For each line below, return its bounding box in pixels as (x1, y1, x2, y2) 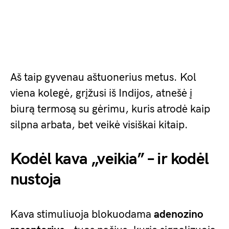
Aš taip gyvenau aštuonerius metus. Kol (10, 71, 196, 84)
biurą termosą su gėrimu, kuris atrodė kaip (10, 102, 210, 116)
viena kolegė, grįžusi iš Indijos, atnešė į (10, 86, 192, 100)
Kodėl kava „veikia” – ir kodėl (10, 149, 209, 169)
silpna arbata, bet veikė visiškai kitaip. (10, 118, 188, 131)
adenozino (154, 208, 203, 221)
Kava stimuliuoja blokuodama (10, 208, 154, 221)
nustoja (10, 169, 61, 190)
